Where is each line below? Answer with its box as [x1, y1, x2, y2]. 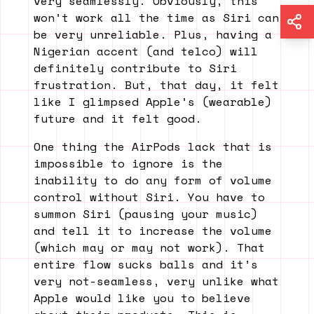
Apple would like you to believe [34, 289, 251, 307]
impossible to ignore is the [34, 155, 223, 172]
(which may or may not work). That [34, 239, 265, 257]
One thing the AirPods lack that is [34, 138, 272, 156]
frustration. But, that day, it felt [34, 76, 279, 94]
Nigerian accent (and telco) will [34, 43, 258, 60]
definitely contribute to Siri [34, 60, 237, 77]
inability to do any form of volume [34, 172, 272, 189]
